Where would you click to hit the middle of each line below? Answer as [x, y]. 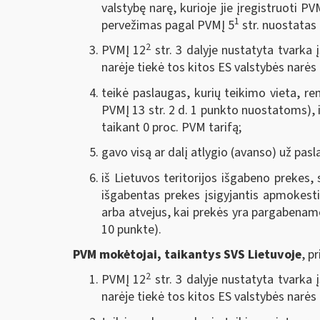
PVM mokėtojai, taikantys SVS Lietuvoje [187, 255]
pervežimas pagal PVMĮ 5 [168, 25]
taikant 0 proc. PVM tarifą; [171, 127]
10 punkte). [131, 229]
